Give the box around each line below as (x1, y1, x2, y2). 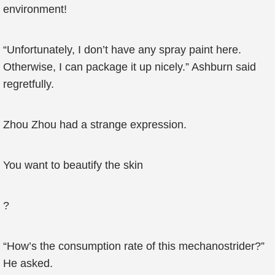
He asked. (3, 257, 53, 269)
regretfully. (3, 78, 54, 90)
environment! (3, 3, 67, 15)
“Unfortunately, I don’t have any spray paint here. (3, 44, 241, 56)
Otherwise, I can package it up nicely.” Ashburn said (3, 61, 256, 73)
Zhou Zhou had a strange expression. (3, 118, 187, 131)
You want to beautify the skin (3, 159, 143, 171)
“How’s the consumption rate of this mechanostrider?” (3, 240, 265, 252)
